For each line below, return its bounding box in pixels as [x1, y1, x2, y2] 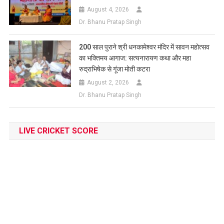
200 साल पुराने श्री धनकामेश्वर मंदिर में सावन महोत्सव [79, 43, 210, 51]
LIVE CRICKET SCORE [18, 126, 98, 136]
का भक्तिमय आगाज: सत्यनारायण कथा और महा [79, 54, 191, 62]
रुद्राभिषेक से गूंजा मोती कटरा [79, 65, 150, 73]
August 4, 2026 [87, 6, 129, 13]
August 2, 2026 [87, 79, 129, 86]
